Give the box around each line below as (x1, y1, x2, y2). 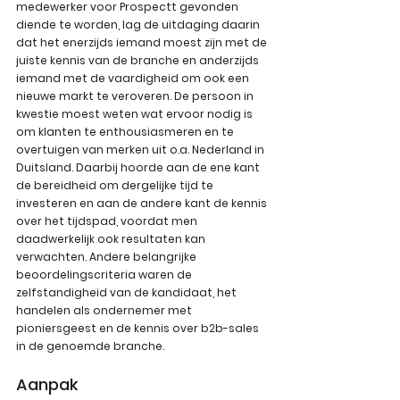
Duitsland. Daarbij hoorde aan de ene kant (16, 160, 262, 175)
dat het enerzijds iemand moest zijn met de (16, 35, 270, 50)
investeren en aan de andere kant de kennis (16, 196, 270, 211)
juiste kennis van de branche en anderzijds (16, 53, 262, 68)
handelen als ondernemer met (16, 303, 195, 318)
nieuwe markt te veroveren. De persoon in (16, 88, 256, 104)
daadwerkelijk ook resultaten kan (16, 231, 208, 246)
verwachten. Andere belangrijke (16, 249, 199, 264)
